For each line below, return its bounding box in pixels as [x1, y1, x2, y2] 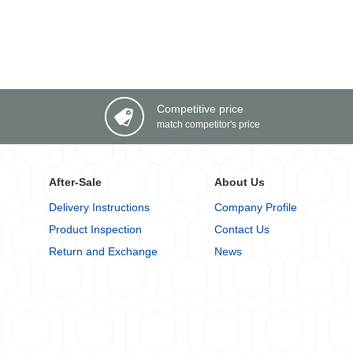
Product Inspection [49, 222, 142, 236]
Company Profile [214, 200, 297, 214]
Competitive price [157, 102, 243, 115]
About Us [214, 175, 265, 188]
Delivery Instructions [49, 200, 150, 214]
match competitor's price [157, 118, 260, 130]
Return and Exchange [49, 244, 158, 258]
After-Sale [49, 175, 102, 188]
